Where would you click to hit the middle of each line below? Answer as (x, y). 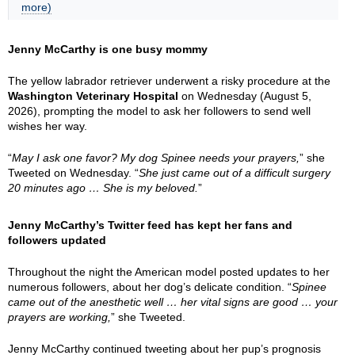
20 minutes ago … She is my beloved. (103, 188)
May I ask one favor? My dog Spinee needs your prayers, (156, 158)
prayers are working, (59, 317)
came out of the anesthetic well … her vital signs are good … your (173, 302)
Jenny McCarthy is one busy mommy (108, 49)
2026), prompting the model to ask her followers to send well (159, 111)
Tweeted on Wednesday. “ (73, 173)
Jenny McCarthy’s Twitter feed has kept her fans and (150, 225)
